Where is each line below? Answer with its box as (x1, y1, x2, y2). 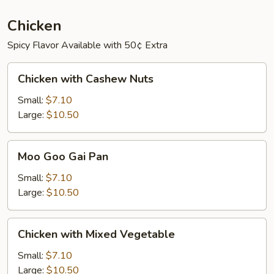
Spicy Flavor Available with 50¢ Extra (7, 39, 168, 52)
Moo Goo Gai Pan (18, 149, 108, 164)
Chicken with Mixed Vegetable (18, 227, 175, 242)
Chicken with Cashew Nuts (18, 72, 154, 86)
